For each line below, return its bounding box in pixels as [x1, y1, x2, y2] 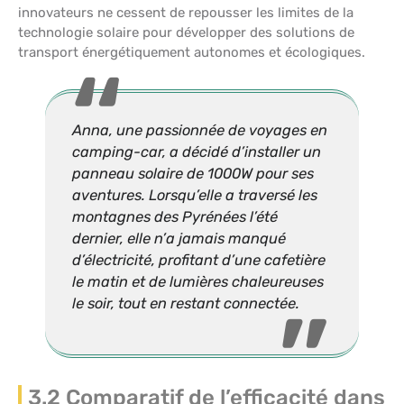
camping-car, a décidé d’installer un [72, 142, 321, 161]
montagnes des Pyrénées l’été [72, 207, 278, 225]
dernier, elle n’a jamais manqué [72, 229, 286, 247]
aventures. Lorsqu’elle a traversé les [72, 186, 317, 204]
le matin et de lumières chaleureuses [72, 272, 324, 290]
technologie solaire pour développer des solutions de [18, 23, 354, 41]
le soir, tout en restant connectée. [72, 294, 299, 312]
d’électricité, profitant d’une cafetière [72, 251, 326, 269]
